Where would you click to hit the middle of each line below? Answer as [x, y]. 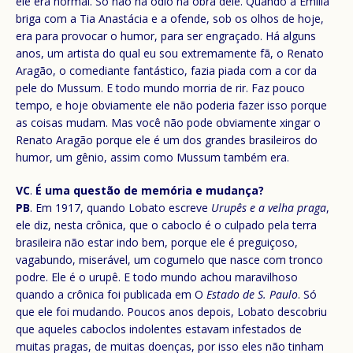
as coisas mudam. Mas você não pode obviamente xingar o [168, 122]
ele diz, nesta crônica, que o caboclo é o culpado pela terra [166, 225]
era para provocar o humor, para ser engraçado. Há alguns [166, 35]
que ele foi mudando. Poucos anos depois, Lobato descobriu [171, 311]
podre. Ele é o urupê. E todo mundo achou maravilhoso [157, 277]
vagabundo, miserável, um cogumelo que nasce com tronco [169, 259]
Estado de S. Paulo [252, 294]
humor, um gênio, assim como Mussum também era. [152, 157]
